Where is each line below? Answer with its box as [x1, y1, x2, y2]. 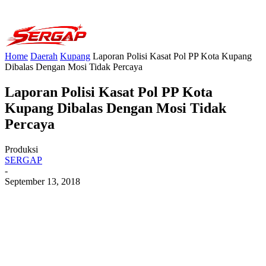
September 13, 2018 [5, 176, 80, 186]
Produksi [5, 144, 38, 154]
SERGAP [5, 154, 42, 165]
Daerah [30, 51, 58, 61]
